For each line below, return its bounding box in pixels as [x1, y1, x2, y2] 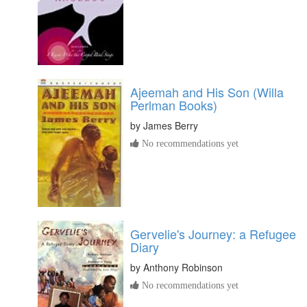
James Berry [143, 119, 198, 133]
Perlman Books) [130, 96, 217, 114]
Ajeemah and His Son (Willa [130, 83, 284, 101]
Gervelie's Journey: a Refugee [130, 225, 296, 243]
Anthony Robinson [143, 260, 223, 275]
